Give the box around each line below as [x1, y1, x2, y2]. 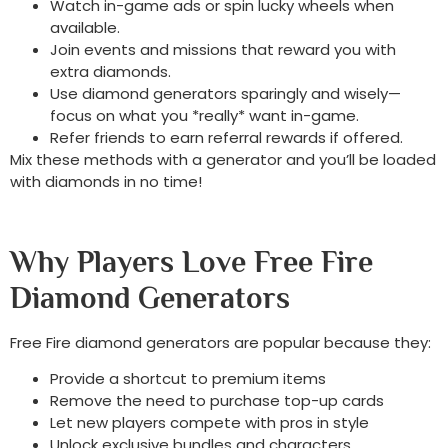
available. [50, 17, 120, 39]
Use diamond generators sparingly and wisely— [50, 83, 401, 105]
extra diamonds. [50, 61, 171, 83]
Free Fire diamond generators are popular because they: [10, 331, 431, 353]
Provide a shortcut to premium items [50, 368, 326, 390]
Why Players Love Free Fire [10, 244, 373, 279]
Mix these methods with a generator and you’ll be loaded [10, 149, 436, 171]
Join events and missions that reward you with [50, 39, 396, 61]
